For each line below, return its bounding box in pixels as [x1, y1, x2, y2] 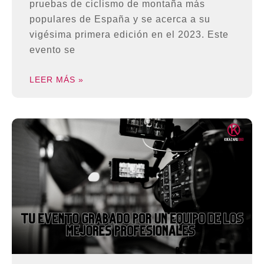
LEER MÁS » [29, 74, 84, 84]
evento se [29, 44, 75, 55]
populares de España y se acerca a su [29, 14, 210, 24]
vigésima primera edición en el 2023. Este [29, 29, 229, 39]
